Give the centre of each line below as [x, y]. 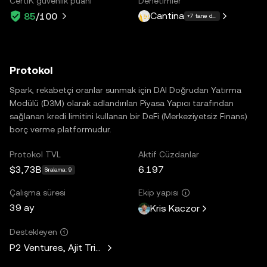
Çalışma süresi [38, 192]
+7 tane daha [205, 16]
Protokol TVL [35, 154]
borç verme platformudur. [60, 129]
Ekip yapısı [159, 192]
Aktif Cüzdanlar [169, 154]
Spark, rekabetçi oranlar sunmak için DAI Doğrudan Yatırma [125, 90]
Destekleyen [33, 232]
